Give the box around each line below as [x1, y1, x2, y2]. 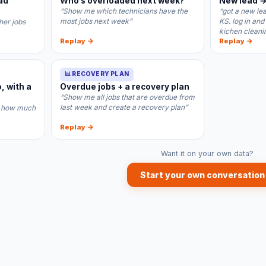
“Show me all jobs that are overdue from [60, 93, 195, 102]
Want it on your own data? [161, 149, 254, 158]
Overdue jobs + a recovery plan [60, 82, 189, 91]
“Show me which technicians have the [60, 7, 188, 15]
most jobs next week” [60, 17, 132, 26]
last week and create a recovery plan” [60, 103, 188, 112]
